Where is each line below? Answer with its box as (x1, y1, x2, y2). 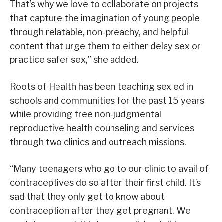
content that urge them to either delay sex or (10, 41, 201, 52)
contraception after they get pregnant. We (10, 205, 191, 216)
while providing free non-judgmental (10, 109, 161, 120)
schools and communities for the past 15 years (10, 95, 204, 106)
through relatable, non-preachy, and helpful (10, 27, 188, 38)
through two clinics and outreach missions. (10, 137, 186, 148)
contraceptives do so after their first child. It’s (10, 177, 201, 188)
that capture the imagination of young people (10, 13, 200, 24)
